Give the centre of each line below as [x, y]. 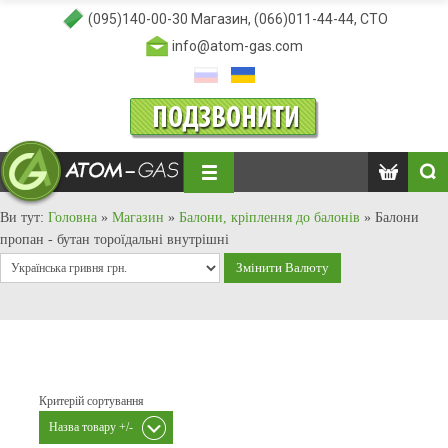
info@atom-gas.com [237, 46]
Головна [72, 217]
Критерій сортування [91, 401]
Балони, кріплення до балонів [269, 217]
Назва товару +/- [91, 427]
